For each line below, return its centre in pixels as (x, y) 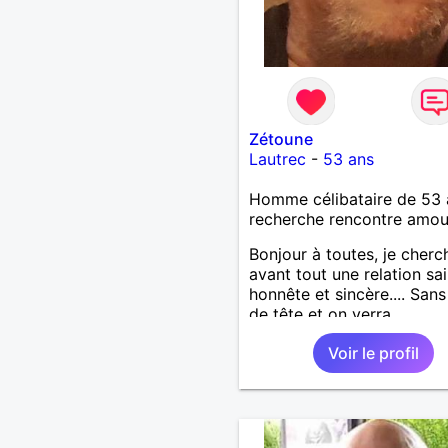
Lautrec (277, 158)
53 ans (348, 158)
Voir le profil (373, 352)
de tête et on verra (319, 313)
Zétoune (280, 138)
